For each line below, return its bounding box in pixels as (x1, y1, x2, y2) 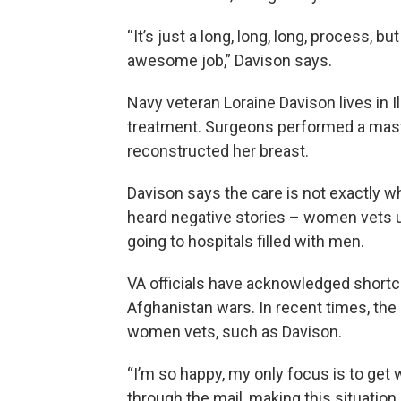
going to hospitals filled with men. (127, 231, 364, 251)
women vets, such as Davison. (127, 321, 342, 341)
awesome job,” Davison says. (127, 50, 332, 70)
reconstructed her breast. (127, 141, 309, 160)
